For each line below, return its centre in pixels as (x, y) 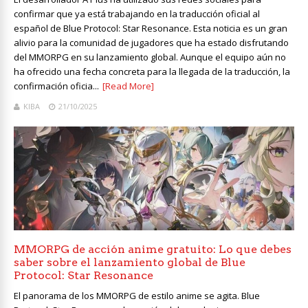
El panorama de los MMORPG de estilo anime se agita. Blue (137, 296)
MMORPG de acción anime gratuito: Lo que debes (153, 250)
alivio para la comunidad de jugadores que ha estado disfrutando (151, 43)
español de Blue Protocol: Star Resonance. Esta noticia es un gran (151, 29)
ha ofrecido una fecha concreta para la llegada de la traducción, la (152, 72)
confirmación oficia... (56, 86)
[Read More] (128, 86)
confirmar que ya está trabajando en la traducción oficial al (137, 14)
